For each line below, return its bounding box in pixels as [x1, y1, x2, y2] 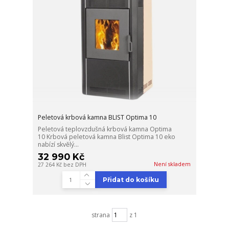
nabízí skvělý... [38, 140, 79, 149]
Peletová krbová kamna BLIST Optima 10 [38, 112, 157, 122]
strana [91, 210, 110, 219]
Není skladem [154, 160, 191, 168]
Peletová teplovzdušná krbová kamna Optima [38, 124, 172, 133]
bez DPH [63, 161, 87, 168]
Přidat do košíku [102, 175, 159, 184]
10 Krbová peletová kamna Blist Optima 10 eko [38, 132, 176, 141]
